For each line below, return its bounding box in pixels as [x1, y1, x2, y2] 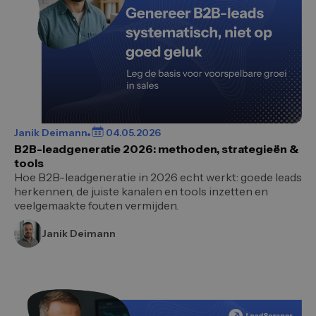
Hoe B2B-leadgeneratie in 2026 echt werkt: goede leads [14, 170, 302, 185]
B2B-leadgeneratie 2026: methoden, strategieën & [14, 142, 298, 157]
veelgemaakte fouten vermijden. [14, 198, 178, 213]
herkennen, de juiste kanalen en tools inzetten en [14, 184, 268, 199]
